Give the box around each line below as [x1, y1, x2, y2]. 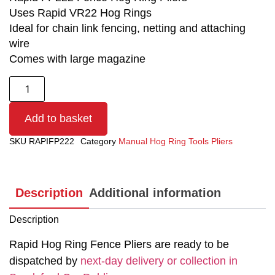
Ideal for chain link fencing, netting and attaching [9, 22, 246, 35]
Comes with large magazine [9, 53, 145, 66]
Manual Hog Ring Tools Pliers [118, 136, 233, 146]
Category [80, 136, 116, 146]
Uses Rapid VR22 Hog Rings [9, 7, 152, 20]
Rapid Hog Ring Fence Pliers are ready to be [9, 238, 229, 250]
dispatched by [9, 254, 80, 267]
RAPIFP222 [29, 136, 74, 146]
